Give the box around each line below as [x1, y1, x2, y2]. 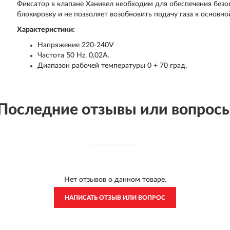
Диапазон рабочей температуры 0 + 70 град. [37, 62, 187, 69]
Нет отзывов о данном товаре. [64, 176, 166, 183]
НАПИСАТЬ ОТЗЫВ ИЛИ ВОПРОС [65, 195, 165, 201]
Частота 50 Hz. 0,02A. [37, 52, 110, 59]
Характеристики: [17, 26, 75, 33]
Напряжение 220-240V [37, 42, 114, 49]
